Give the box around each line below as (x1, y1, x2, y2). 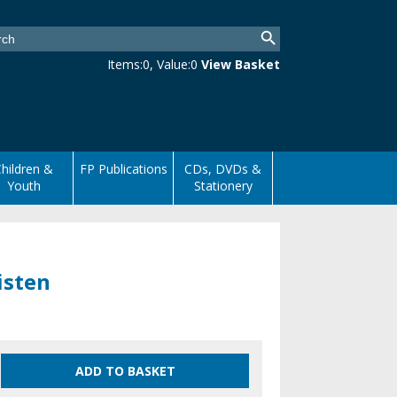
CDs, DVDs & (184, 160, 262, 177)
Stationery (193, 177, 253, 194)
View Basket (201, 56, 280, 73)
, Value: (150, 56, 191, 73)
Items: (107, 56, 143, 73)
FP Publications (79, 160, 167, 177)
